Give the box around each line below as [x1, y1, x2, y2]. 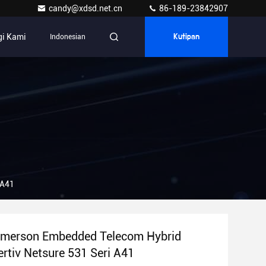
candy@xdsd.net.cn [49, 4, 124, 13]
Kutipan [173, 33, 199, 41]
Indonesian [50, 33, 85, 41]
